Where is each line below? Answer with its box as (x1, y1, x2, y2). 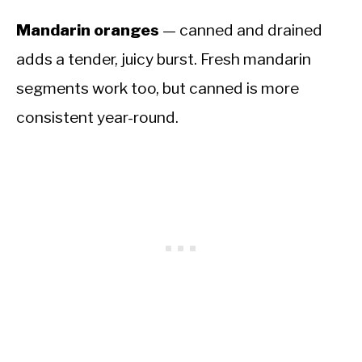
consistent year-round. (16, 107, 179, 127)
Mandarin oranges (16, 19, 159, 40)
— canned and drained (159, 19, 322, 40)
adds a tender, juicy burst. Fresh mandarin (16, 48, 311, 69)
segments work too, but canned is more (16, 78, 299, 98)
